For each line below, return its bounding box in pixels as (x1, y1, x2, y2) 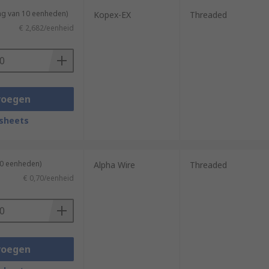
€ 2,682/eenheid (19, 23, 74, 33)
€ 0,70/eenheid (23, 173, 74, 183)
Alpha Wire (93, 159, 135, 171)
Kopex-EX (93, 9, 131, 20)
